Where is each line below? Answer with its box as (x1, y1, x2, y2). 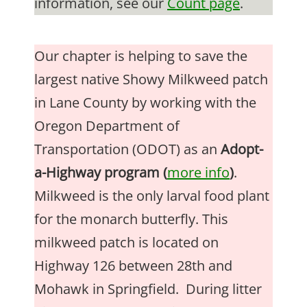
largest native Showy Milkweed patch (34, 70, 268, 88)
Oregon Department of (34, 116, 180, 135)
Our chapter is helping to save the (34, 47, 247, 65)
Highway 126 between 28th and (34, 256, 232, 275)
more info (167, 163, 230, 182)
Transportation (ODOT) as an (34, 140, 221, 158)
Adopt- (221, 140, 263, 158)
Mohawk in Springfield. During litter (34, 280, 262, 298)
